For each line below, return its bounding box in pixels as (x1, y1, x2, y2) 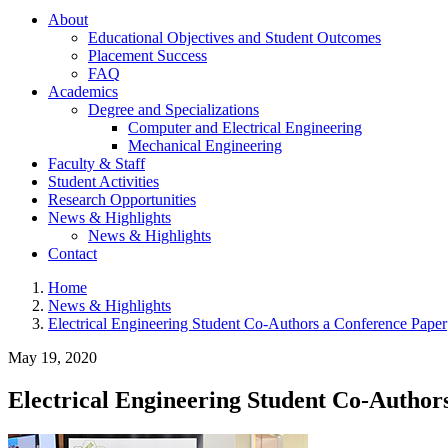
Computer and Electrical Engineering (128, 118, 362, 136)
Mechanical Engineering (128, 136, 282, 154)
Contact (48, 244, 97, 262)
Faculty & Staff (48, 154, 145, 172)
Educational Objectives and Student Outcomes (88, 28, 381, 46)
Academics (48, 82, 118, 100)
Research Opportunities (48, 190, 196, 208)
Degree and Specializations (88, 100, 259, 118)
